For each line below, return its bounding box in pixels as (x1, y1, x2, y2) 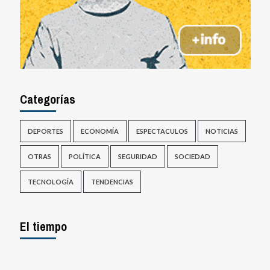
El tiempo (19, 218, 67, 235)
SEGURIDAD (118, 152, 157, 161)
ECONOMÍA (80, 127, 119, 136)
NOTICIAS (205, 127, 238, 136)
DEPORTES (27, 127, 63, 136)
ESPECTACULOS (136, 127, 188, 136)
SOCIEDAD (174, 152, 210, 161)
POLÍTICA (68, 152, 101, 161)
